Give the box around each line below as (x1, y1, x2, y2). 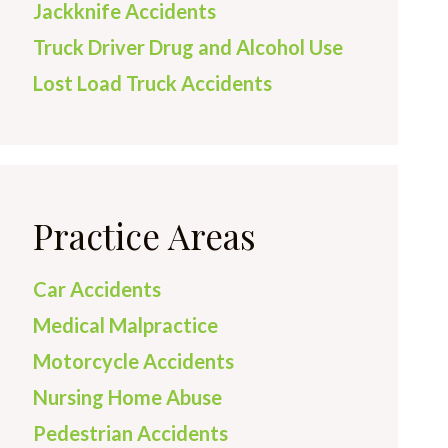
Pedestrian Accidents (33, 421, 228, 445)
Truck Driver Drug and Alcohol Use (33, 35, 343, 59)
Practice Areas (33, 212, 256, 259)
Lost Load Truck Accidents (33, 71, 272, 95)
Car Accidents (33, 277, 161, 301)
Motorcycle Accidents (33, 349, 234, 373)
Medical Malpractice (33, 313, 218, 337)
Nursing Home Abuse (33, 385, 222, 409)
